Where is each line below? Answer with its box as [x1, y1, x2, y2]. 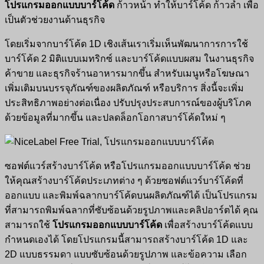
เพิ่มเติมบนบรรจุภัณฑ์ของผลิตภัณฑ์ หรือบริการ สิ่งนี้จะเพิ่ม [5, 82, 244, 93]
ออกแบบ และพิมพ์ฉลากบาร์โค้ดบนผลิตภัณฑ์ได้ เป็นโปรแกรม [5, 190, 258, 200]
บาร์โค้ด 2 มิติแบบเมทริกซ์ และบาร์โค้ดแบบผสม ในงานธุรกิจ [5, 53, 254, 64]
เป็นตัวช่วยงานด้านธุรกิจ [5, 14, 105, 25]
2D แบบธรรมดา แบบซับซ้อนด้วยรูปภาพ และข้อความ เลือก [5, 249, 247, 259]
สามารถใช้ [5, 219, 52, 230]
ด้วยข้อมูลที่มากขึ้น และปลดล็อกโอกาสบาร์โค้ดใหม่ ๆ [5, 112, 226, 123]
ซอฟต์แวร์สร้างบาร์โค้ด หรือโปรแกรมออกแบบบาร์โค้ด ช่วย [5, 160, 250, 171]
